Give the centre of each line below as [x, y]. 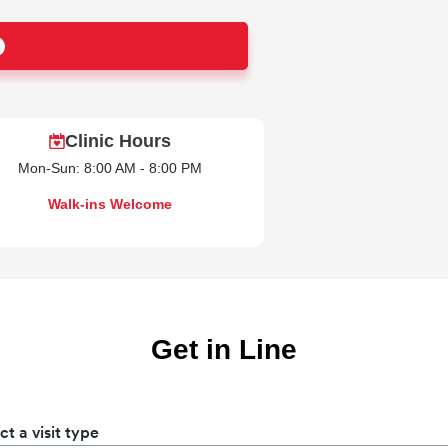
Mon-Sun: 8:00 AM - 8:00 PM [110, 168]
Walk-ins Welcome [110, 204]
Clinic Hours [118, 140]
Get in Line [224, 349]
